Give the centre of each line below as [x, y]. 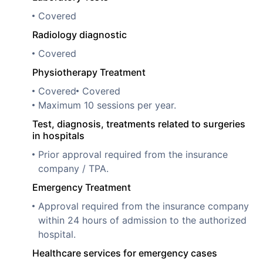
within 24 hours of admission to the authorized [142, 220]
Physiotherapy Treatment [89, 72]
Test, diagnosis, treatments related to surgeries [139, 124]
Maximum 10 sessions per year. [107, 105]
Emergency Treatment [82, 187]
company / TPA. [73, 168]
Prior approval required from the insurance [133, 154]
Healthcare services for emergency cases [125, 253]
